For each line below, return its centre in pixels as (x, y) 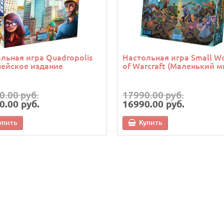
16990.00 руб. (153, 104)
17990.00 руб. (153, 95)
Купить (151, 122)
